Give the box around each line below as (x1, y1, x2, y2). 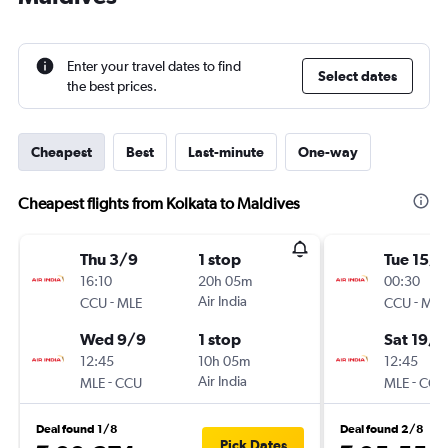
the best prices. (67, 78, 157, 94)
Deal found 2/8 (340, 422, 424, 436)
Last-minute (188, 144, 264, 160)
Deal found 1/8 (36, 422, 118, 436)
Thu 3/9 (80, 250, 138, 268)
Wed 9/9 (80, 330, 146, 348)
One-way (298, 144, 358, 160)
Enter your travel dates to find (67, 58, 241, 74)
